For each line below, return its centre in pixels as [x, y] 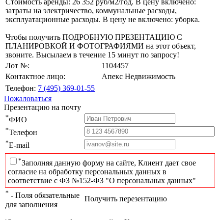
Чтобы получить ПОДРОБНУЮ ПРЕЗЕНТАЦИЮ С [94, 37]
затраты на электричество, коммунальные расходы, [91, 11]
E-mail [19, 145]
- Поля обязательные [44, 195]
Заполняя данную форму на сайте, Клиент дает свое [109, 163]
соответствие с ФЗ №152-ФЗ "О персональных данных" [102, 180]
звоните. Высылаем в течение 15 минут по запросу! [92, 55]
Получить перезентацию [126, 199]
